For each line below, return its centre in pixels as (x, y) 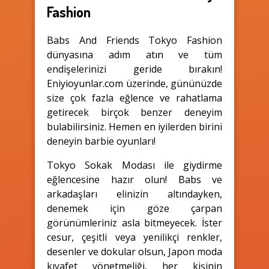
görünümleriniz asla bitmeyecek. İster (134, 222)
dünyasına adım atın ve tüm (134, 54)
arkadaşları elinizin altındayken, (134, 194)
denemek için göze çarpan (134, 208)
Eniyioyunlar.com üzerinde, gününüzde (134, 83)
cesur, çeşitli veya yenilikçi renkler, (134, 237)
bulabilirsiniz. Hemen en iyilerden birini (134, 126)
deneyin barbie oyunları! (101, 141)
